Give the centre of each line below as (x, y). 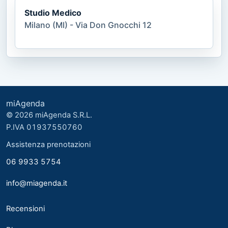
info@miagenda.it (37, 183)
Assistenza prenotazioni (48, 144)
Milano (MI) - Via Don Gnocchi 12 (88, 25)
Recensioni (25, 208)
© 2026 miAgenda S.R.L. (49, 115)
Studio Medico (53, 12)
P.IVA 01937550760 (44, 127)
